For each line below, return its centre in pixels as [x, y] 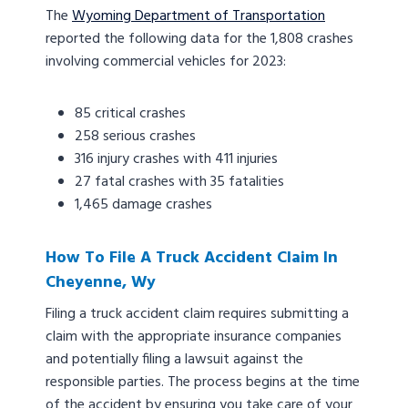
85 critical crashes [130, 114]
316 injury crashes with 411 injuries [176, 160]
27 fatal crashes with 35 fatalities [179, 183]
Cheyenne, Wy [101, 283]
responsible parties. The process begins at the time [203, 383]
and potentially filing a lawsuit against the [174, 360]
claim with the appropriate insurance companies [194, 337]
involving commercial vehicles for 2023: [166, 62]
